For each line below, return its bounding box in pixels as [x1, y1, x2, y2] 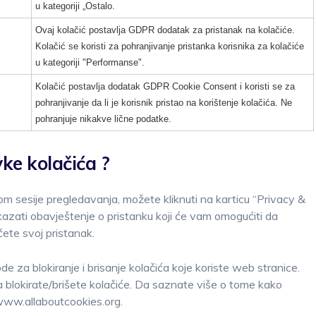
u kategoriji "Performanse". [35, 57, 145, 68]
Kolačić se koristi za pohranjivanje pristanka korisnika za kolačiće [35, 41, 304, 51]
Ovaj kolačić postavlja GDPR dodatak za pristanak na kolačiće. [35, 25, 295, 35]
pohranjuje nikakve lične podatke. [35, 114, 171, 124]
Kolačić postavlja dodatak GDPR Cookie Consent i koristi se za [35, 81, 295, 92]
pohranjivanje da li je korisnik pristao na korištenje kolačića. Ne [35, 97, 292, 108]
